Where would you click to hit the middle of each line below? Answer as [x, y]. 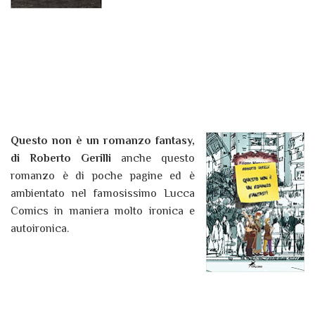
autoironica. [41, 229]
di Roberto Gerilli [66, 159]
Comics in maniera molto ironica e [103, 211]
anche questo [157, 159]
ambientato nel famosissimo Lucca [103, 194]
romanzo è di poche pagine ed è [103, 176]
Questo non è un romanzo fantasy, [103, 141]
